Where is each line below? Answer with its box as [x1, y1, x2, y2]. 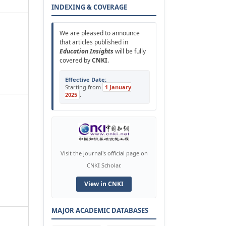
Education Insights [60, 46, 114, 55]
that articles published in [60, 37, 128, 46]
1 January [105, 83, 131, 91]
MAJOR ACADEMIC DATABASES [51, 205, 148, 215]
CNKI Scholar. [86, 161, 122, 169]
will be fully [114, 46, 146, 55]
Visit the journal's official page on [60, 149, 148, 157]
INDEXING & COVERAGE [51, 2, 127, 12]
